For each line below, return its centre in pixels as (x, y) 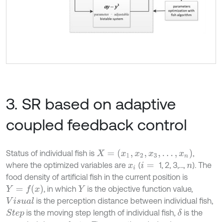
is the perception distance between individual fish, (123, 201)
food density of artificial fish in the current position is (97, 177)
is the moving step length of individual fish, (101, 213)
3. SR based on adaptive (91, 104)
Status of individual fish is (51, 153)
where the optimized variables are (67, 165)
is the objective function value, (139, 189)
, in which (61, 189)
